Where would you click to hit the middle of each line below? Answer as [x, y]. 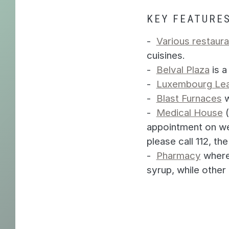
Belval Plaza [183, 70]
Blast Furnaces [189, 98]
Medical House [189, 112]
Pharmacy [178, 155]
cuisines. [166, 55]
